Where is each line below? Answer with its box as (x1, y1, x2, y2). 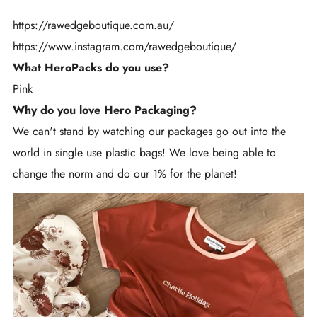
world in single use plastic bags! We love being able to (13, 144, 276, 161)
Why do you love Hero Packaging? (13, 101, 197, 118)
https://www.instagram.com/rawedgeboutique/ (13, 38, 236, 54)
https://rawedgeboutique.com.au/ (13, 16, 174, 33)
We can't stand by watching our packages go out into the (13, 122, 286, 139)
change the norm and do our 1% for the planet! (13, 165, 237, 182)
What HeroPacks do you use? (13, 59, 169, 76)
